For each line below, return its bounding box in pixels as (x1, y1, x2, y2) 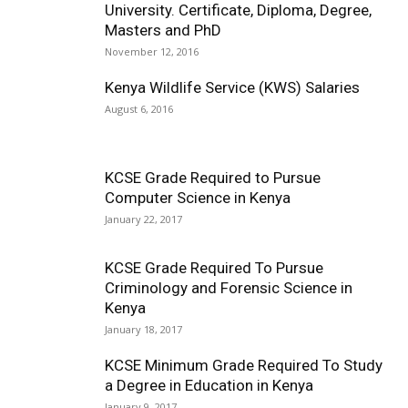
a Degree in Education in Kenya (105, 376, 313, 394)
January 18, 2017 (105, 322, 182, 336)
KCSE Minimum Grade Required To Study (105, 356, 382, 374)
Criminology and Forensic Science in (105, 279, 352, 297)
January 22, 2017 (105, 212, 182, 226)
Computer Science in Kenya (105, 189, 291, 207)
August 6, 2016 (105, 102, 173, 116)
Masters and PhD (105, 21, 221, 39)
